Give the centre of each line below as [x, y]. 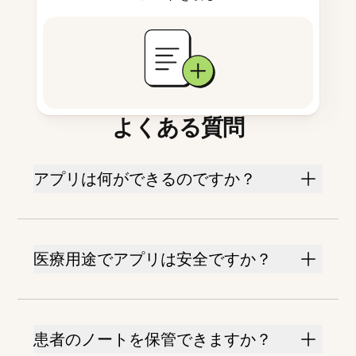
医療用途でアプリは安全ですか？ [153, 259]
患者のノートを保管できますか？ [153, 340]
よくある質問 [178, 128]
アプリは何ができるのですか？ [145, 179]
